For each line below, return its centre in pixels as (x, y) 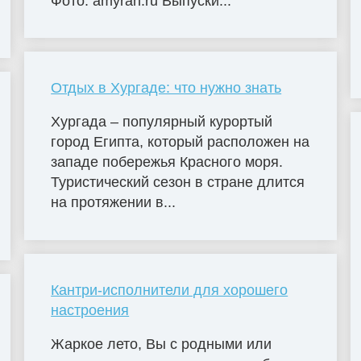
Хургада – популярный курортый (162, 122)
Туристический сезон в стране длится (178, 183)
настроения (90, 311)
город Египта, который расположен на (180, 142)
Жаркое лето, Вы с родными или (162, 344)
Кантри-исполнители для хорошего (170, 290)
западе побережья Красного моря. (167, 162)
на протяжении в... (114, 203)
